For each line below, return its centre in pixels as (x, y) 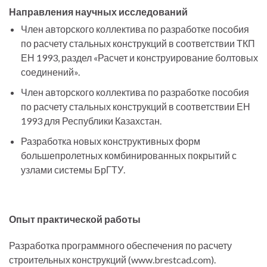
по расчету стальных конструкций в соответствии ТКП (138, 43)
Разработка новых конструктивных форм (111, 141)
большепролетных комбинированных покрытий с (129, 155)
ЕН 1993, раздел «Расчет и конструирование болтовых (139, 58)
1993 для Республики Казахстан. (91, 121)
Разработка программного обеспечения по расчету (120, 245)
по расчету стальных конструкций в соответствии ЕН (136, 106)
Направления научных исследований (98, 12)
